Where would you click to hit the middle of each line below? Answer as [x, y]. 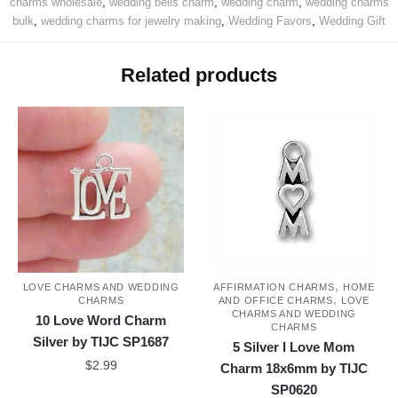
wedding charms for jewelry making [131, 20]
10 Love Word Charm [101, 321]
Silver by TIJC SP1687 [101, 342]
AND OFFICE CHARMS [275, 301]
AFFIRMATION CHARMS [274, 287]
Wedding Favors [270, 20]
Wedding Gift [352, 20]
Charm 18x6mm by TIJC [294, 369]
